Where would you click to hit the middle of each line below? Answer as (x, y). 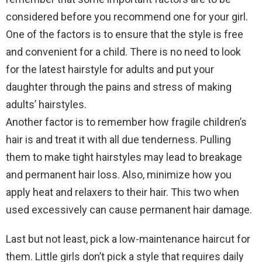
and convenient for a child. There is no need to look (123, 52)
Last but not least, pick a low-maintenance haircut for (128, 239)
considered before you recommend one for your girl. (127, 17)
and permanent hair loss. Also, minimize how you (119, 175)
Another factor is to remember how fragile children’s (126, 122)
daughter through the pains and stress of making (119, 87)
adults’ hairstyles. (46, 105)
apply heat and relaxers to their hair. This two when (123, 192)
